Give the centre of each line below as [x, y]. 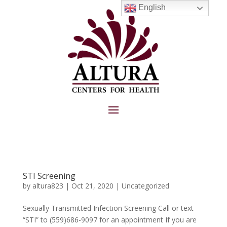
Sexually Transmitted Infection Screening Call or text [108, 208]
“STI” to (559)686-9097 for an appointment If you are [109, 220]
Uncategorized [145, 186]
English [151, 8]
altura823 [48, 186]
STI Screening [49, 176]
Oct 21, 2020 [92, 186]
